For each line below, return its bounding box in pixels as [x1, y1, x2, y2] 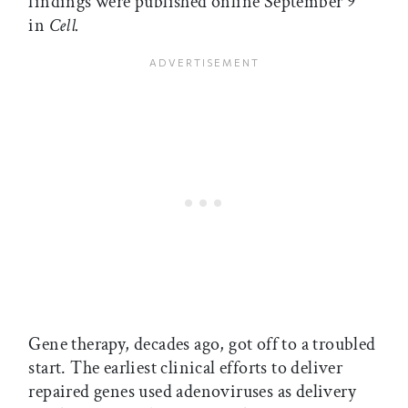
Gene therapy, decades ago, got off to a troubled [28, 331, 376, 356]
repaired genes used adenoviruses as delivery [28, 379, 356, 403]
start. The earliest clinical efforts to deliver [28, 355, 343, 380]
